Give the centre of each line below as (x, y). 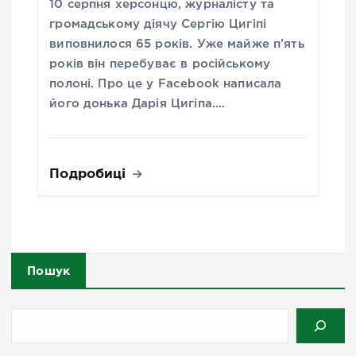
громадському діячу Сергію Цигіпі (158, 24)
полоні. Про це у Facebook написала (166, 83)
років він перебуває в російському (160, 64)
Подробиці (90, 172)
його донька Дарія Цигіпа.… (137, 103)
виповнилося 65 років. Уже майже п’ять (177, 44)
